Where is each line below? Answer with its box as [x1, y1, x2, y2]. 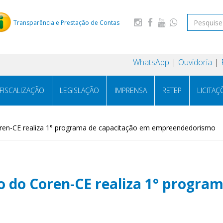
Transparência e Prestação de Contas [13, 18, 120, 27]
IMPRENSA [114, 86, 147, 95]
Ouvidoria [178, 57, 212, 68]
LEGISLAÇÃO [60, 86, 99, 95]
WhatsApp [133, 57, 169, 68]
